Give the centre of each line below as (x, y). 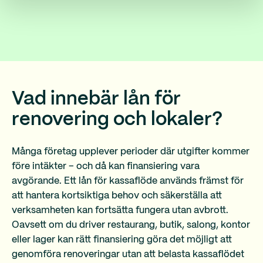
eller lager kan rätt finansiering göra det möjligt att (122, 240)
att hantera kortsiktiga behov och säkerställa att (117, 196)
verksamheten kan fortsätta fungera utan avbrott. (120, 210)
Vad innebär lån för (96, 99)
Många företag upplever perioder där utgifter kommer (131, 152)
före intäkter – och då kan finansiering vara (106, 166)
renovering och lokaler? (117, 120)
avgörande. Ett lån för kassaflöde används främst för (128, 181)
